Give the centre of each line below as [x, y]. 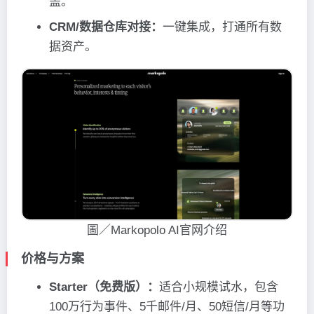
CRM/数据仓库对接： [106, 27]
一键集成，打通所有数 [222, 27]
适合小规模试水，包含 [219, 287]
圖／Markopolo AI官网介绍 [157, 231]
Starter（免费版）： [104, 287]
